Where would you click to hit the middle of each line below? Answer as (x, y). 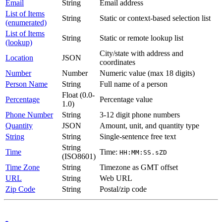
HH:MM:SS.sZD (143, 153)
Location (19, 58)
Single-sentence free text (138, 137)
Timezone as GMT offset (139, 167)
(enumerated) (26, 23)
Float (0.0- (78, 95)
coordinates (117, 62)
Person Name (27, 84)
